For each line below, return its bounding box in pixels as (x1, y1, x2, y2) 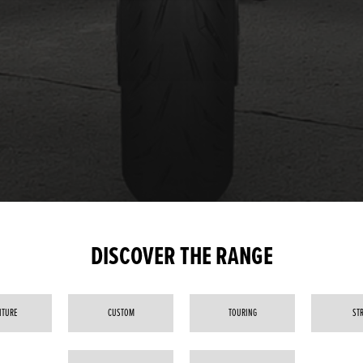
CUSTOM (107, 306, 135, 320)
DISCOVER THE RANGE (90, 241, 273, 274)
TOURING (228, 306, 257, 320)
